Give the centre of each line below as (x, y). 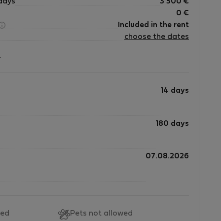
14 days (175, 91)
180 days (172, 124)
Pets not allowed (101, 213)
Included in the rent (153, 25)
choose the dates (157, 37)
